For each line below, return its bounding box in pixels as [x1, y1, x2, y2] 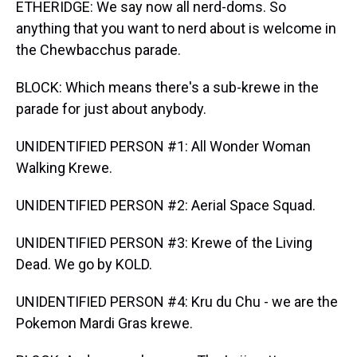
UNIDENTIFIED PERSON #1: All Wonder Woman [16, 138, 311, 155]
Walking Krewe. [16, 159, 112, 176]
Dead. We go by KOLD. [16, 256, 152, 273]
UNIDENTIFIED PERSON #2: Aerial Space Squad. [16, 197, 316, 214]
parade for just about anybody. [16, 100, 206, 117]
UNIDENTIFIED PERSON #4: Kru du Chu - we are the [16, 293, 338, 310]
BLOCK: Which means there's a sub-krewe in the [16, 79, 319, 96]
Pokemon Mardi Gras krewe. [16, 315, 193, 331]
